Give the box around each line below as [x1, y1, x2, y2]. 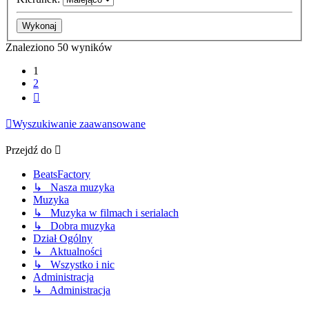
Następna [39, 89, 80, 101]
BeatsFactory [33, 168, 90, 180]
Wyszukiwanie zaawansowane [12, 118, 146, 130]
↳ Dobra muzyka [33, 220, 115, 232]
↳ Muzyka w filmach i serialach [33, 207, 179, 219]
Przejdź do [6, 144, 52, 156]
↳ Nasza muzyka [33, 181, 114, 193]
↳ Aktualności [33, 246, 102, 257]
